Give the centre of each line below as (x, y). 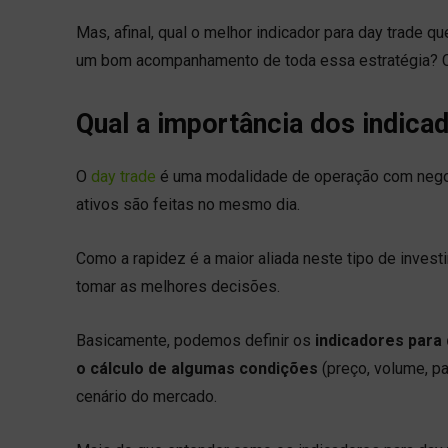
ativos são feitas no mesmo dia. (190, 204)
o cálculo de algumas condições (199, 368)
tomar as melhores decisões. (178, 286)
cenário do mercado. (146, 396)
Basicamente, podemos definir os (195, 340)
